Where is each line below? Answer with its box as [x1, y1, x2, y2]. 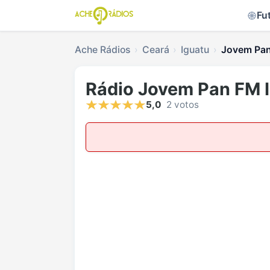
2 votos [166, 99, 199, 111]
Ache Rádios [75, 44, 130, 55]
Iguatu [181, 44, 209, 55]
